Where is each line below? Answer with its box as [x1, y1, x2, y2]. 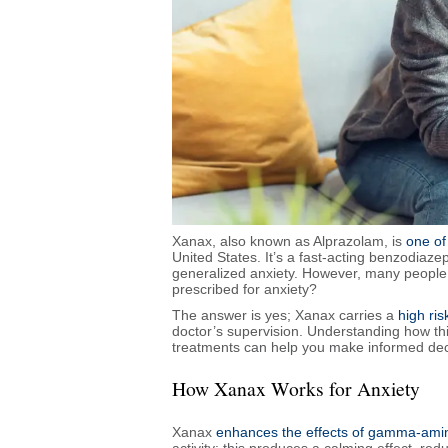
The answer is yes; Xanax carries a [172, 306, 398, 323]
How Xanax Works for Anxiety [172, 374, 420, 402]
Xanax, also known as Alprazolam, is [172, 232, 406, 249]
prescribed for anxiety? [172, 280, 317, 297]
